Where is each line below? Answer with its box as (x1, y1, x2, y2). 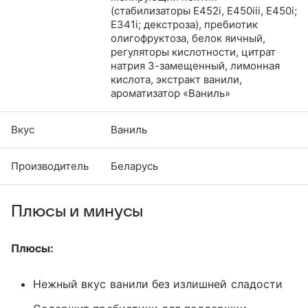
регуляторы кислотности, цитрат (111, 45, 276, 59)
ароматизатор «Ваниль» (111, 87, 230, 100)
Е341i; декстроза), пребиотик (111, 18, 258, 32)
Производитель (11, 159, 89, 173)
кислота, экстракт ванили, (111, 73, 242, 87)
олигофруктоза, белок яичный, (111, 32, 265, 45)
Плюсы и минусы (11, 203, 144, 221)
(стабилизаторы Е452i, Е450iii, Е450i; (111, 4, 297, 18)
